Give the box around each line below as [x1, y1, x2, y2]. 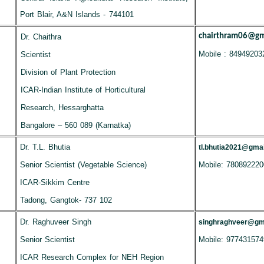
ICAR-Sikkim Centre [19, 178, 90, 187]
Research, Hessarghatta [20, 103, 104, 112]
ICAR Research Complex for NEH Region [19, 253, 164, 262]
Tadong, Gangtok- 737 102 [19, 196, 113, 204]
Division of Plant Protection [20, 68, 116, 77]
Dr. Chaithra [20, 32, 61, 41]
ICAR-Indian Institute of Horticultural [20, 85, 146, 94]
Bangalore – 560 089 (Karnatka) [20, 121, 131, 130]
